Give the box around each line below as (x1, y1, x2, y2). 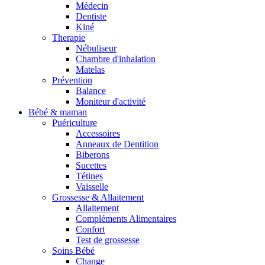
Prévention (52, 75, 92, 86)
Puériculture (52, 118, 97, 128)
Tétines (76, 171, 103, 182)
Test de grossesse (76, 235, 140, 245)
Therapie (52, 33, 85, 43)
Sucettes (76, 160, 106, 171)
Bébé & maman (28, 107, 87, 118)
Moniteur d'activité (76, 96, 146, 107)
